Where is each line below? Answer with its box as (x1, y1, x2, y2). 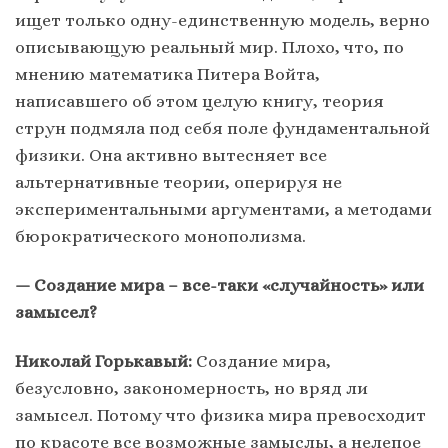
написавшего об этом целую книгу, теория (15, 90, 384, 111)
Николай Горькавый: (15, 351, 192, 371)
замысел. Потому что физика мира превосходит (15, 405, 426, 425)
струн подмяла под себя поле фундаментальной (15, 117, 430, 138)
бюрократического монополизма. (15, 225, 310, 246)
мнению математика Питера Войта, (15, 63, 320, 84)
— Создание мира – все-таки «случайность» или (15, 274, 424, 295)
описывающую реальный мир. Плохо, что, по (15, 36, 404, 57)
